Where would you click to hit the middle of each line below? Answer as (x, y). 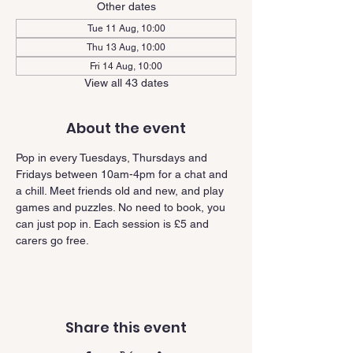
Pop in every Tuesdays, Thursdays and (113, 158)
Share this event (126, 327)
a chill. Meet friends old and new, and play (121, 191)
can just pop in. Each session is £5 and (114, 224)
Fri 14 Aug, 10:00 (126, 66)
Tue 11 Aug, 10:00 (126, 28)
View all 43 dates (126, 83)
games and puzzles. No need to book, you (122, 207)
